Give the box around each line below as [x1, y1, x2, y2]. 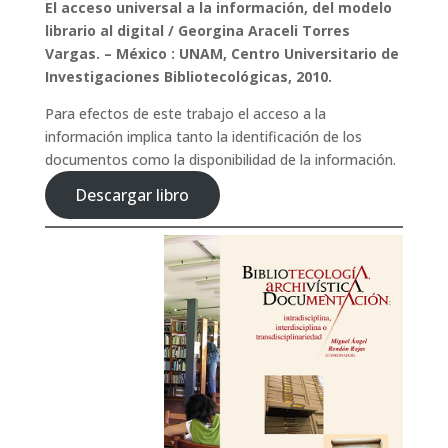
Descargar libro [76, 183, 190, 206]
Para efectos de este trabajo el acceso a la [44, 104, 326, 123]
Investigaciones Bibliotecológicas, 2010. [44, 67, 332, 86]
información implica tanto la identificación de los [44, 127, 362, 146]
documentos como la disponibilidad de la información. [44, 150, 396, 169]
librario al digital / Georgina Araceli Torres [44, 21, 350, 40]
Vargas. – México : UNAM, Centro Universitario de [44, 44, 399, 63]
